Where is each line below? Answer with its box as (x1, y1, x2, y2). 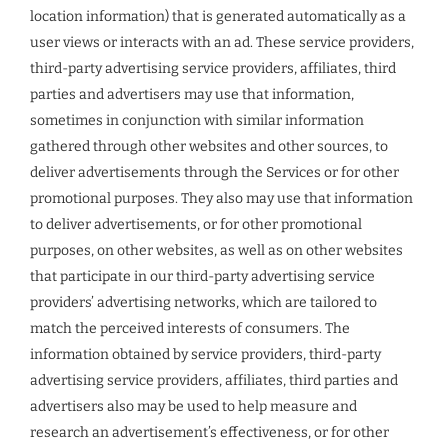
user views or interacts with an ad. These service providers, (30, 34, 414, 51)
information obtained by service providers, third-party (30, 346, 381, 363)
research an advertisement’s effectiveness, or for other (30, 424, 389, 441)
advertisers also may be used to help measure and (30, 398, 357, 415)
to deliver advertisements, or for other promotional (30, 216, 362, 233)
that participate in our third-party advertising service (30, 268, 375, 285)
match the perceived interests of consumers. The (30, 320, 350, 337)
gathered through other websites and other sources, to (30, 138, 388, 155)
